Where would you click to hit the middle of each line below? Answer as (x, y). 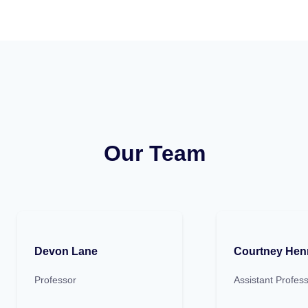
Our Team (155, 154)
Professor (55, 280)
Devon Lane (66, 252)
